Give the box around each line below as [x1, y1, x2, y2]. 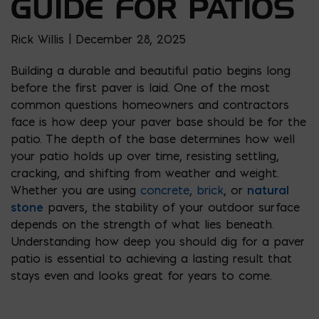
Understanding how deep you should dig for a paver [11, 234, 305, 249]
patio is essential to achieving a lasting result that [11, 251, 292, 266]
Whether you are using [11, 182, 140, 197]
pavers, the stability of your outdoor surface [43, 199, 300, 214]
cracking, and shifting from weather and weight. [11, 165, 278, 180]
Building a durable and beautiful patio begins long [11, 63, 291, 78]
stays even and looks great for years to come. [11, 268, 271, 283]
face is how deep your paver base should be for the [11, 114, 306, 129]
